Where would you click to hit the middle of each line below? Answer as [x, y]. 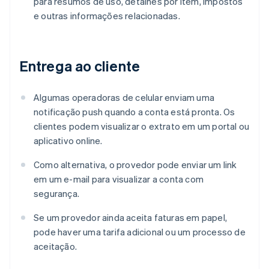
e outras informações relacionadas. [107, 16]
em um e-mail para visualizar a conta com [119, 179]
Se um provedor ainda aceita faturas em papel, [131, 218]
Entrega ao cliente [80, 66]
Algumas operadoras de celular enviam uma [124, 98]
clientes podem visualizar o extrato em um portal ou [142, 126]
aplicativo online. [68, 141]
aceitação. [55, 246]
